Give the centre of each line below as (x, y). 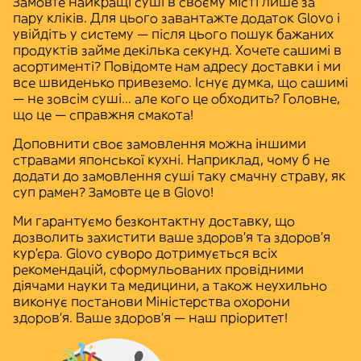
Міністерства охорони (218, 301)
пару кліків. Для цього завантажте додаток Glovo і (176, 18)
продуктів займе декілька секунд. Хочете (148, 50)
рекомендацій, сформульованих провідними (158, 269)
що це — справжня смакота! (103, 114)
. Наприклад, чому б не (255, 160)
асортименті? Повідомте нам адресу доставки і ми (177, 66)
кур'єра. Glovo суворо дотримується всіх (145, 253)
